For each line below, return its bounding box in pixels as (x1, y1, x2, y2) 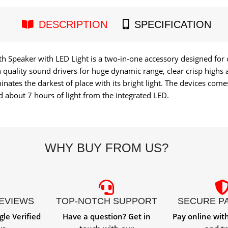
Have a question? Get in (62, 211, 151, 221)
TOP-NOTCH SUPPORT (55, 196, 157, 206)
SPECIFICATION (134, 19, 211, 30)
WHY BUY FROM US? (44, 141, 168, 155)
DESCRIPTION (39, 19, 107, 30)
